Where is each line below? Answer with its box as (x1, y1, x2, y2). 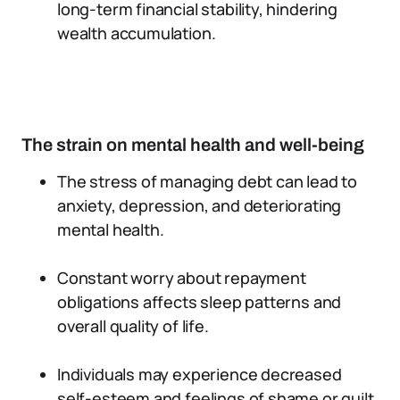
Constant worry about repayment (57, 267, 306, 288)
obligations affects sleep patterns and (57, 291, 342, 312)
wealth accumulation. (57, 22, 216, 44)
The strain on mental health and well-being (21, 135, 364, 154)
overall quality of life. (57, 315, 209, 337)
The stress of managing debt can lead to (57, 171, 357, 192)
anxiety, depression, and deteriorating (57, 195, 342, 216)
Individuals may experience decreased (57, 363, 342, 385)
